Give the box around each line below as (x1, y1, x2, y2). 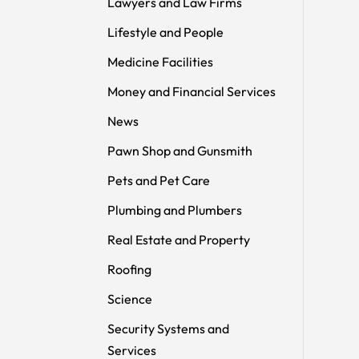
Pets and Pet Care (107, 171, 211, 188)
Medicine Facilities (107, 53, 214, 70)
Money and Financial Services (107, 83, 276, 99)
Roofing (107, 260, 152, 277)
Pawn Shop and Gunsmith (107, 142, 253, 159)
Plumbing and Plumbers (107, 201, 243, 218)
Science (107, 290, 153, 307)
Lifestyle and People (107, 23, 224, 40)
